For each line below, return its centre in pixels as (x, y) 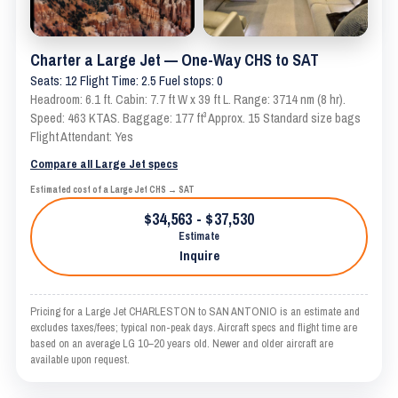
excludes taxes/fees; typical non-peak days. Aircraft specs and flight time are (194, 327)
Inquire (199, 255)
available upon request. (80, 359)
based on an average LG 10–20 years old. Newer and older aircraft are (182, 343)
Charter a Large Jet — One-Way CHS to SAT (175, 60)
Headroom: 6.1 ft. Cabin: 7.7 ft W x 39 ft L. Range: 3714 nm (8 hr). (188, 99)
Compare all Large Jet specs (104, 163)
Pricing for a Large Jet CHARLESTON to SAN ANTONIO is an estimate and (195, 311)
